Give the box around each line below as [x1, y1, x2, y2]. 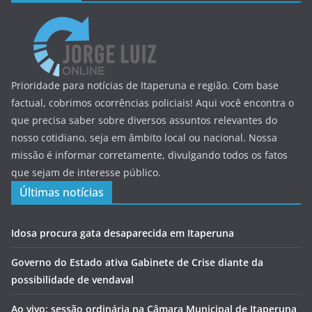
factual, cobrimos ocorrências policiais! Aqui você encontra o [11, 95, 294, 109]
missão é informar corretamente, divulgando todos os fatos [11, 148, 288, 162]
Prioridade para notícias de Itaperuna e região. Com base [11, 78, 279, 92]
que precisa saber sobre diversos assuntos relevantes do [11, 113, 277, 127]
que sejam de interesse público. [11, 165, 161, 179]
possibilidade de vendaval [11, 272, 134, 286]
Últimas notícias [19, 184, 104, 200]
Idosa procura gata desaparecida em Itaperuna [11, 226, 234, 240]
